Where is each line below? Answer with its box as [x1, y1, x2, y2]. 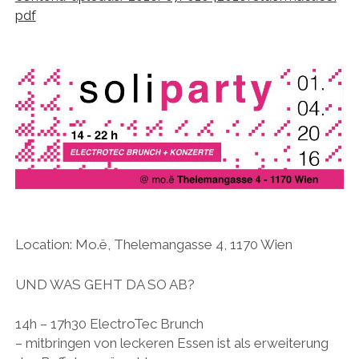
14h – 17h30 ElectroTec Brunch [14, 316, 204, 333]
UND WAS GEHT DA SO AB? [14, 276, 195, 292]
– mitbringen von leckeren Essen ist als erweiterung [14, 335, 329, 352]
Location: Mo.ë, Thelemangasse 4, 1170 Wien [14, 236, 292, 253]
